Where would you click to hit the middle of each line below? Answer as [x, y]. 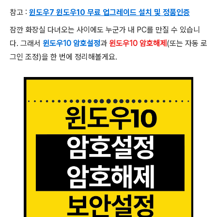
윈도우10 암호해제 [138, 43]
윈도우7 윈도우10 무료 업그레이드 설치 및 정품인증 [109, 12]
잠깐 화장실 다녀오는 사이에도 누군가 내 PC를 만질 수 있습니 [105, 30]
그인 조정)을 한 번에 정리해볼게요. [63, 57]
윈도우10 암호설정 [71, 43]
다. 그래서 [26, 43]
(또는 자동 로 [187, 43]
